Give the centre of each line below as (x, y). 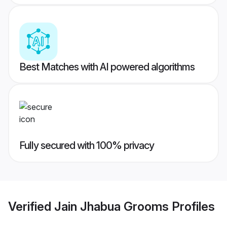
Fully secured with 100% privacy (87, 146)
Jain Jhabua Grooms (111, 206)
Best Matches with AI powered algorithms (107, 67)
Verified (31, 206)
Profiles (192, 206)
